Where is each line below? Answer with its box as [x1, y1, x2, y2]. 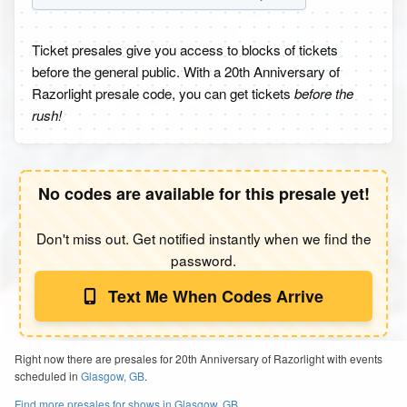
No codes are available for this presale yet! [37, 182, 370, 205]
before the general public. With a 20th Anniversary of [32, 62, 340, 81]
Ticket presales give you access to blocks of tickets [32, 40, 338, 59]
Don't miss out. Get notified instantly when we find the [35, 228, 372, 248]
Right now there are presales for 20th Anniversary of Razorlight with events [15, 351, 382, 366]
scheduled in [15, 368, 81, 383]
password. [171, 250, 236, 270]
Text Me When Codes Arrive [104, 284, 323, 308]
